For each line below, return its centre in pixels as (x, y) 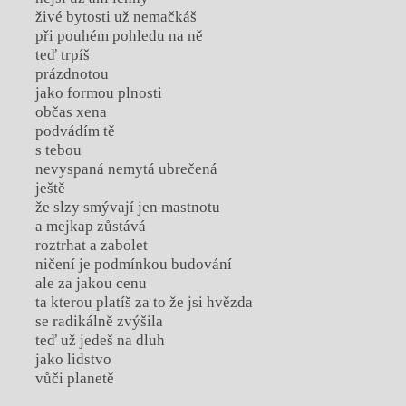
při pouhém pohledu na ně (119, 36)
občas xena (71, 112)
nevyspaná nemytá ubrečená (126, 169)
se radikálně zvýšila (99, 322)
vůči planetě (74, 379)
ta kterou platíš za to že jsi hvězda (144, 303)
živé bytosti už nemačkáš (116, 17)
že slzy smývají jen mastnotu (127, 208)
